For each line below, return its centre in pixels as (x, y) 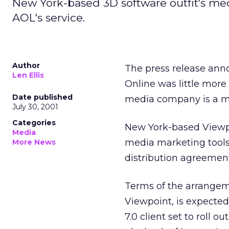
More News (34, 142)
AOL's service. (49, 18)
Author (26, 65)
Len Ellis (28, 75)
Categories (34, 123)
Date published (42, 97)
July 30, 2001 (35, 107)
